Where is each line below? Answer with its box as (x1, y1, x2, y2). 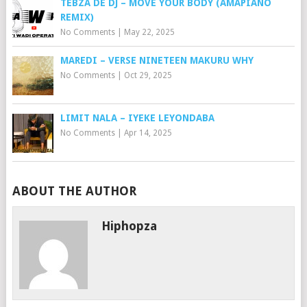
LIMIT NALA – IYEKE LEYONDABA (60, 112, 214, 123)
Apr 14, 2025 (123, 128, 172, 138)
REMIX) (60, 12, 94, 23)
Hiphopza (101, 219, 158, 233)
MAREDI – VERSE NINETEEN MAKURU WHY (60, 55, 254, 66)
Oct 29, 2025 (123, 71, 172, 80)
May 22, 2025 (123, 27, 175, 37)
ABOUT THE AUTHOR (12, 184, 136, 198)
